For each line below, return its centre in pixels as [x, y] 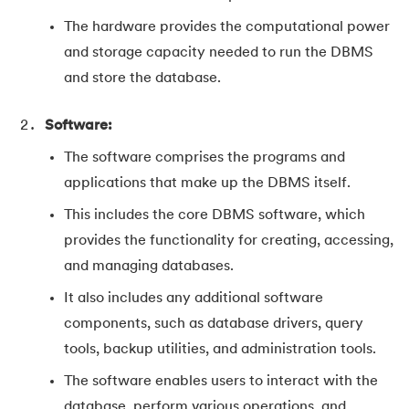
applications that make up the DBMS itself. [207, 183]
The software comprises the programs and [204, 157]
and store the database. [142, 79]
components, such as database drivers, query [214, 324]
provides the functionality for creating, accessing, [229, 241]
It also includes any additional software [194, 298]
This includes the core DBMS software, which [215, 215]
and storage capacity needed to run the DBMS [219, 53]
